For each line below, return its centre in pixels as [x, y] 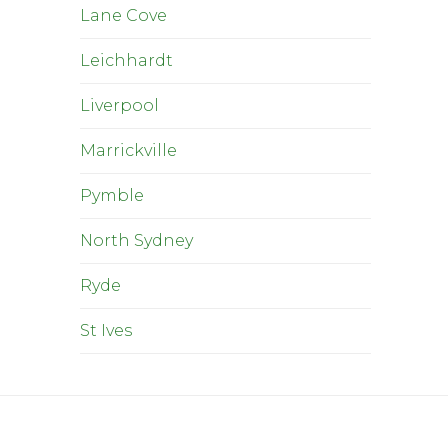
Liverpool [119, 105]
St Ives [106, 330]
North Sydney [136, 240]
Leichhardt [126, 60]
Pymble [112, 195]
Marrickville [128, 150]
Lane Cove [123, 15]
